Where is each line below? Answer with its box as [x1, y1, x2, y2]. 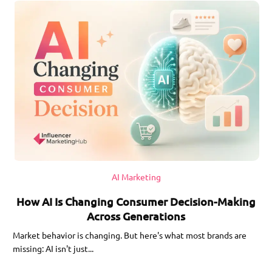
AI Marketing [111, 171, 161, 182]
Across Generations [87, 208, 185, 223]
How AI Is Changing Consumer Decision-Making [16, 194, 256, 208]
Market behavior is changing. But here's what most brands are [13, 229, 247, 240]
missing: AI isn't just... [13, 242, 94, 254]
